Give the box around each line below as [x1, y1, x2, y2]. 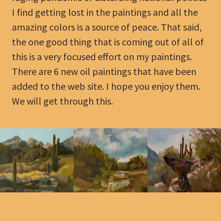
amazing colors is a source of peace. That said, [12, 21, 202, 33]
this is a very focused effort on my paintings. [12, 50, 192, 63]
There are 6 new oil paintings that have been [12, 65, 196, 77]
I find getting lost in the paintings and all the [12, 6, 198, 18]
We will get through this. [12, 95, 115, 107]
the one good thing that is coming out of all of [12, 36, 204, 48]
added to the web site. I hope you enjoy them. [12, 80, 200, 92]
